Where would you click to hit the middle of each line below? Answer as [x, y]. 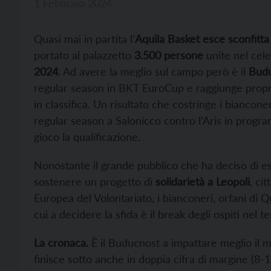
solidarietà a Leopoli [203, 182]
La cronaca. [61, 243]
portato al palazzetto [84, 55]
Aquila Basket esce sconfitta [202, 39]
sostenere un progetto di [95, 182]
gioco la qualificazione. [87, 137]
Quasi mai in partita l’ [84, 39]
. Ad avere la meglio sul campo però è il [153, 72]
